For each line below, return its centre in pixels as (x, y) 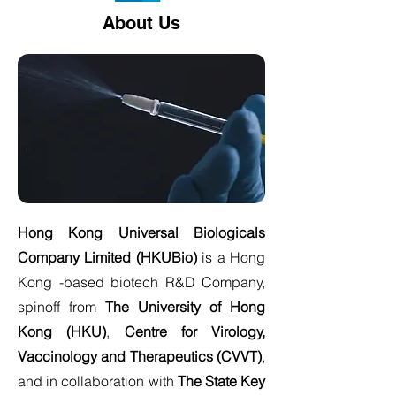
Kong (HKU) (62, 331)
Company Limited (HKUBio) (107, 257)
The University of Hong (185, 307)
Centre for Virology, (194, 331)
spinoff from (61, 307)
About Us (141, 23)
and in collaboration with (96, 381)
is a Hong (231, 257)
